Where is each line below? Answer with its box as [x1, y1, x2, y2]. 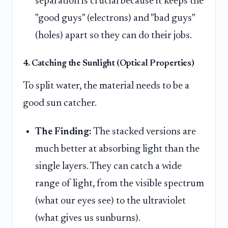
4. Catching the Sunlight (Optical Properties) [23, 59, 194, 69]
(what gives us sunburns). [35, 213, 140, 223]
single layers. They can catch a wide [35, 161, 182, 172]
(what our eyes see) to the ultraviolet [35, 195, 186, 206]
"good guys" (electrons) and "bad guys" [35, 13, 195, 24]
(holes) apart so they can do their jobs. [35, 31, 192, 41]
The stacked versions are [92, 126, 196, 137]
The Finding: [35, 126, 92, 137]
